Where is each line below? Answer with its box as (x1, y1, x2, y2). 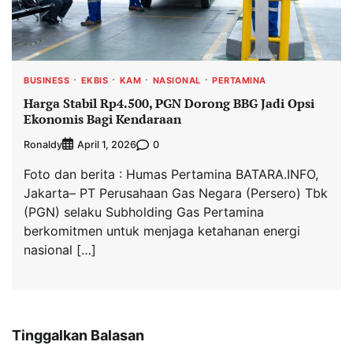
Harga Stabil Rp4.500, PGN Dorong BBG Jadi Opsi (24, 94, 314, 112)
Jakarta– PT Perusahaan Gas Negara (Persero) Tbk (24, 185, 328, 202)
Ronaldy (24, 138, 62, 150)
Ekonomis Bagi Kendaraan (24, 110, 181, 128)
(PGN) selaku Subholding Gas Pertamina (24, 204, 264, 221)
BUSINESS (24, 75, 69, 87)
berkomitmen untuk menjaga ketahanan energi (24, 223, 300, 240)
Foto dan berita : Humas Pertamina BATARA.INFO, (24, 166, 318, 183)
